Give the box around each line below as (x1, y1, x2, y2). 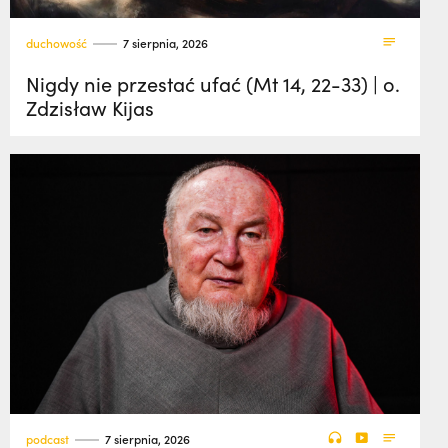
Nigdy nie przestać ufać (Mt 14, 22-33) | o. (26, 70, 400, 97)
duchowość (26, 35, 87, 51)
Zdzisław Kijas (26, 94, 154, 121)
